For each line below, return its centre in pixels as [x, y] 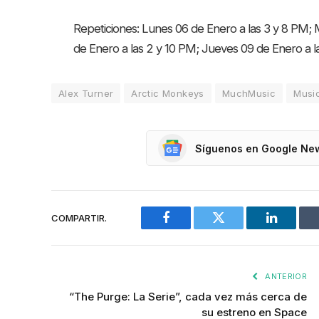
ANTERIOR [285, 277]
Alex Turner [86, 94]
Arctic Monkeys [168, 94]
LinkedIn [294, 228]
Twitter [236, 228]
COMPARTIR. [79, 218]
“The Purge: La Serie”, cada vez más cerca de [188, 297]
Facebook [190, 228]
